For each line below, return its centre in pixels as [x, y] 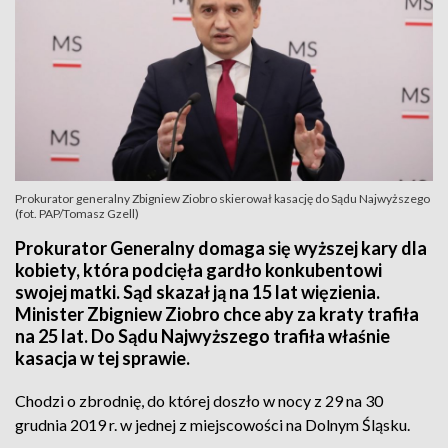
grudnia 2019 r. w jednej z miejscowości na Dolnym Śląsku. [212, 424]
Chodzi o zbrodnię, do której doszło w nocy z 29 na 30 [199, 400]
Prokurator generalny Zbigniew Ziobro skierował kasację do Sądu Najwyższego [222, 198]
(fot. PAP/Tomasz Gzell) [77, 213]
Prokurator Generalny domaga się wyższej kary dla [221, 248]
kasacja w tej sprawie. [102, 358]
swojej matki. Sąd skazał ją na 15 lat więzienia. [197, 292]
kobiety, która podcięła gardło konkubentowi [198, 270]
